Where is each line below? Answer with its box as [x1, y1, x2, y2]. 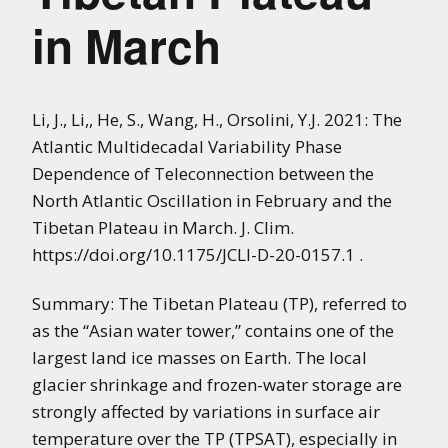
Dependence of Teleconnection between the [32, 161, 374, 185]
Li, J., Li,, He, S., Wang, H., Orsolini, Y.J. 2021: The [32, 107, 402, 131]
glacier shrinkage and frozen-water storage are [32, 372, 402, 396]
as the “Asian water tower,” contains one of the [32, 318, 394, 342]
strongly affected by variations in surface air [32, 399, 380, 423]
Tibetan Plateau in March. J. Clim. [32, 215, 294, 239]
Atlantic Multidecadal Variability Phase [32, 134, 342, 158]
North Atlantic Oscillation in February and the [32, 188, 392, 212]
